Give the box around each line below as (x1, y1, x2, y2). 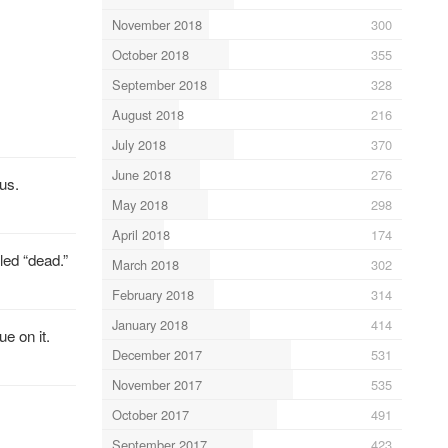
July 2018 (111, 134, 166, 154)
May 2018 (111, 194, 168, 214)
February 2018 (111, 284, 194, 304)
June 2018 (111, 164, 171, 184)
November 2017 (111, 374, 202, 394)
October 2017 (111, 404, 189, 424)
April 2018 (111, 224, 170, 244)
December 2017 (111, 344, 202, 364)
